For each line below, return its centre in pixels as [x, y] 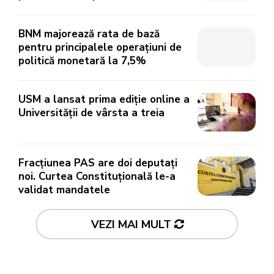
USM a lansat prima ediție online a [104, 99]
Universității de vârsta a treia [91, 113]
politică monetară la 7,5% [82, 61]
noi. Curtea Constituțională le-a [97, 177]
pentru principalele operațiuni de [100, 47]
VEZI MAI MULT [131, 225]
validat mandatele [64, 190]
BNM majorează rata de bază [89, 34]
